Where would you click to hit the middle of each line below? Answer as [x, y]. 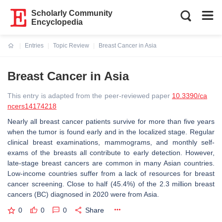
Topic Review [71, 46]
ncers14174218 [32, 106]
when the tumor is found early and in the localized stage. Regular [111, 132]
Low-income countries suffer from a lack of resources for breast [111, 173]
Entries [34, 46]
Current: [20, 52]
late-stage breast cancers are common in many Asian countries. [111, 163]
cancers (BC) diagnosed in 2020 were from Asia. [83, 194]
